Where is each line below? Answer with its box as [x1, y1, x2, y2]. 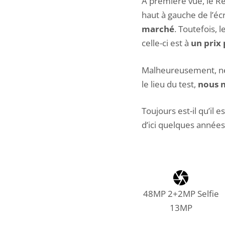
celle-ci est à [142, 37, 191, 49]
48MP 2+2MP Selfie [143, 188, 219, 200]
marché [142, 23, 174, 35]
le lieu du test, [142, 78, 198, 90]
